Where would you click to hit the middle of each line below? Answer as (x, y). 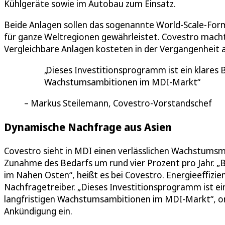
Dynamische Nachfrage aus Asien (88, 127)
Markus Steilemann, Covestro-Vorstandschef (121, 103)
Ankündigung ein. (38, 211)
